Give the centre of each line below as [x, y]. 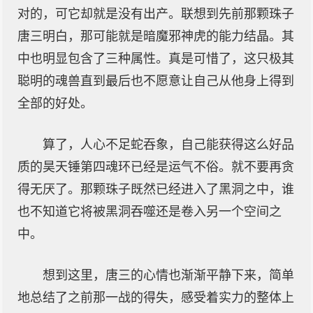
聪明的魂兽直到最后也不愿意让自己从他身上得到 [156, 81]
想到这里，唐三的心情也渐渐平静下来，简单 [168, 275]
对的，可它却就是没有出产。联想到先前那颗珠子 [156, 14]
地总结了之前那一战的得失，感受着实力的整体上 [156, 298]
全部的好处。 [55, 103]
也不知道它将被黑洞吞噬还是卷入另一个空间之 [150, 212]
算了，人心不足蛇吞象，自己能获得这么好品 [168, 145]
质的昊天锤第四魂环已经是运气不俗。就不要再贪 [156, 167]
